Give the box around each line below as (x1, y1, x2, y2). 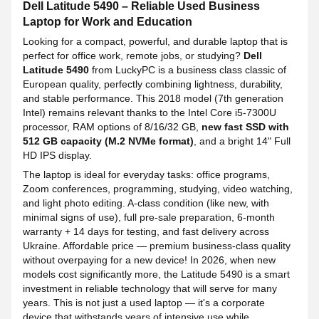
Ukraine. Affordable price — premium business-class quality (23, 240, 291, 251)
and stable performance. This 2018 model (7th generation (23, 93, 283, 104)
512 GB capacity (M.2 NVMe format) (23, 135, 194, 147)
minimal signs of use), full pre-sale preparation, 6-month (23, 211, 275, 223)
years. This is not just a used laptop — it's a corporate (23, 297, 265, 308)
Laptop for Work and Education (23, 15, 192, 28)
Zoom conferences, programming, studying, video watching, (23, 183, 293, 194)
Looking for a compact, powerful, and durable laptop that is (23, 36, 288, 47)
